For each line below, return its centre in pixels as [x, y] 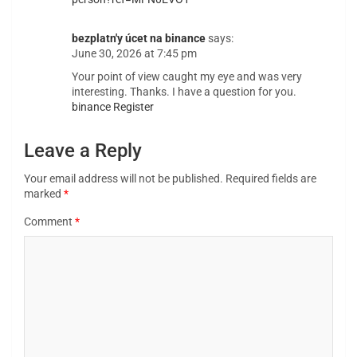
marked [44, 194]
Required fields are [271, 179]
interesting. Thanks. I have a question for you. [184, 92]
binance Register [113, 107]
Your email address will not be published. [124, 179]
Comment [49, 222]
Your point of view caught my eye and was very [187, 77]
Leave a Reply [83, 151]
